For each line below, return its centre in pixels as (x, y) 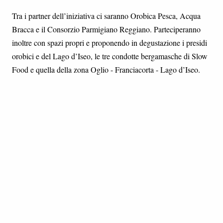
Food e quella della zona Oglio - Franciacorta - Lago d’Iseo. (106, 69)
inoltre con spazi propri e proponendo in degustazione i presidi (110, 43)
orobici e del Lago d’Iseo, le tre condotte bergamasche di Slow (110, 56)
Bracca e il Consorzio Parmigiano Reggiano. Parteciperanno (106, 29)
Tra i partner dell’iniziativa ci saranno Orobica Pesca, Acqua (106, 16)
